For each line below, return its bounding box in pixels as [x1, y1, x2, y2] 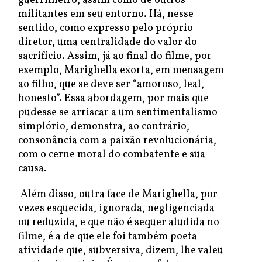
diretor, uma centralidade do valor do [18, 35, 197, 50]
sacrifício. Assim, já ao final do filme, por [18, 49, 212, 64]
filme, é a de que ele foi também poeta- [18, 229, 202, 244]
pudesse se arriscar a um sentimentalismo [18, 105, 218, 120]
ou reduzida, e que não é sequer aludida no [18, 215, 219, 230]
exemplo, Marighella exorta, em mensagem [18, 63, 224, 78]
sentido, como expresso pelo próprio [18, 21, 193, 36]
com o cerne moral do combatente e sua [18, 147, 205, 162]
